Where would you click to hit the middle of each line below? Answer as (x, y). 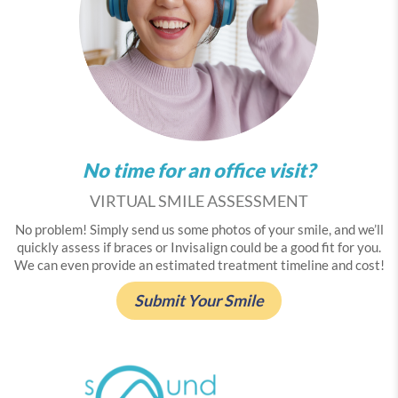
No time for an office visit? (199, 171)
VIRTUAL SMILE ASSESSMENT (199, 201)
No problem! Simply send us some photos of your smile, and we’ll (199, 230)
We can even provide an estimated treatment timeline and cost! (199, 266)
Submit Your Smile (199, 301)
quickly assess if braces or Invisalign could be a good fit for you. (199, 248)
